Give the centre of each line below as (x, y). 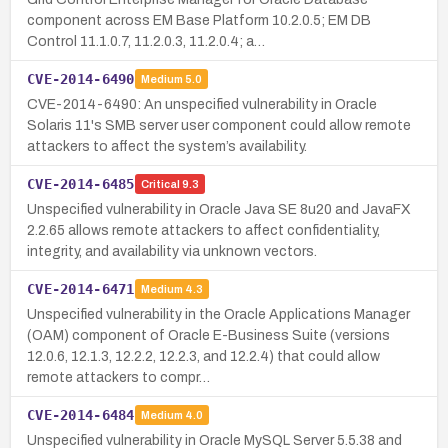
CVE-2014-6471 (81, 288)
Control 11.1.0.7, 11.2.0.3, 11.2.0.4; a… (146, 41)
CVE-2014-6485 (81, 183)
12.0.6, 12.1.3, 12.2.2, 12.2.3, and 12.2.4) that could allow (203, 356)
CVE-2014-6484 (81, 414)
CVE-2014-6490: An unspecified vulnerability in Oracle (202, 104)
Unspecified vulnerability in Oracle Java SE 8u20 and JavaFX (219, 209)
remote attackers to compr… (118, 377)
